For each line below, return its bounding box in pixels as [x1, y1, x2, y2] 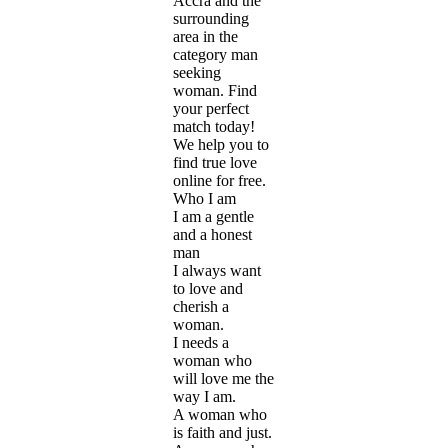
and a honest [173, 225, 252, 243]
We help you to [173, 135, 269, 153]
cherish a [173, 297, 229, 315]
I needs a [173, 333, 229, 351]
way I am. [173, 387, 236, 405]
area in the [173, 27, 238, 45]
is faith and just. [173, 423, 272, 441]
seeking [173, 63, 221, 81]
